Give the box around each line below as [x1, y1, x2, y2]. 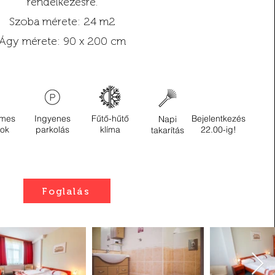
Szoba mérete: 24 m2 [9, 15, 115, 28]
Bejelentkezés [192, 113, 246, 124]
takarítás [151, 125, 185, 136]
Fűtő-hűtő [91, 113, 130, 124]
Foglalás [42, 185, 90, 197]
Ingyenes [34, 113, 71, 124]
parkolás [36, 124, 70, 135]
